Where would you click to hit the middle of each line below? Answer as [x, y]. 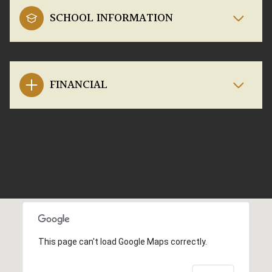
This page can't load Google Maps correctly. [122, 242]
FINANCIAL [79, 85]
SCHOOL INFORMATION [111, 19]
